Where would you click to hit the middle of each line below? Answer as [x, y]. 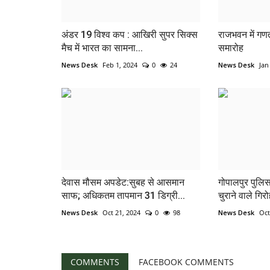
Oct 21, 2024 [121, 213]
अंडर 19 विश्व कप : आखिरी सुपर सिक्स [130, 34]
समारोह [231, 48]
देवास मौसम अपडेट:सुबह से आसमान [123, 183]
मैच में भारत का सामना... [102, 48]
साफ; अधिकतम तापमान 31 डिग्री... [123, 196]
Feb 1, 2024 [120, 64]
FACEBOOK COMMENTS [186, 262]
